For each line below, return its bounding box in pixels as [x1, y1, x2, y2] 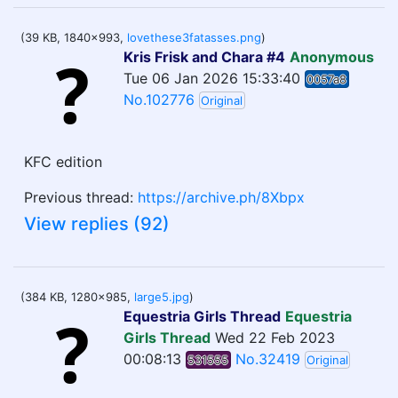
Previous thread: [24, 188, 138, 206]
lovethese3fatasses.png [127, 30, 261, 44]
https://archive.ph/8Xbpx [138, 188, 305, 206]
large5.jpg [134, 290, 189, 304]
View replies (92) [24, 213, 170, 235]
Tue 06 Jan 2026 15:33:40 [123, 69, 300, 87]
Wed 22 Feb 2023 [215, 329, 335, 346]
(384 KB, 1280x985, [20, 290, 134, 304]
